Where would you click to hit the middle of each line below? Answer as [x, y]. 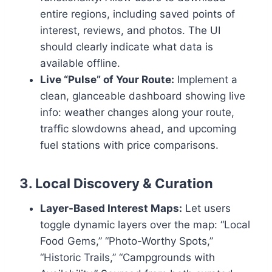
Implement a [206, 80]
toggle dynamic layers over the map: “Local [145, 225]
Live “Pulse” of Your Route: [107, 80]
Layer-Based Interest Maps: [111, 209]
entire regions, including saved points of [138, 14]
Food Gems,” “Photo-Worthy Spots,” [127, 241]
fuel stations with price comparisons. [129, 145]
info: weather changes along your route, [137, 113]
